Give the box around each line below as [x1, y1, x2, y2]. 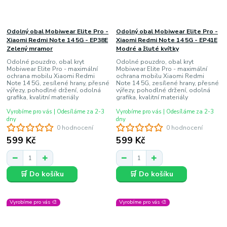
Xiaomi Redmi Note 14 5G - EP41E [116, 35, 217, 44]
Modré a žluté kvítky [116, 44, 179, 53]
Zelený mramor [7, 44, 53, 53]
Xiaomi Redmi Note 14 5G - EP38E [7, 35, 108, 44]
